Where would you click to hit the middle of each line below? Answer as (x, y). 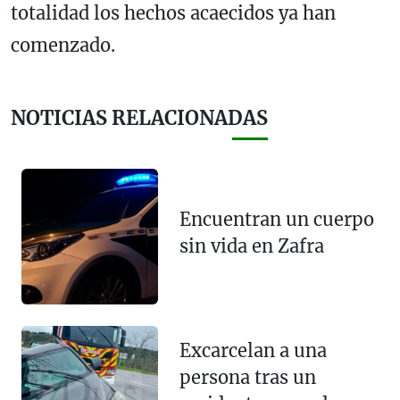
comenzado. (65, 45)
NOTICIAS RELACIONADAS (139, 118)
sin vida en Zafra (251, 246)
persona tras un (247, 377)
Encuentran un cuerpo (276, 219)
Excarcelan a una (253, 350)
